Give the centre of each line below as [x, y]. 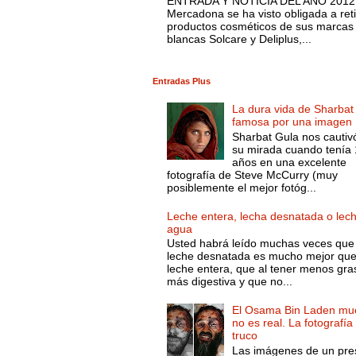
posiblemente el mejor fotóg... [241, 188]
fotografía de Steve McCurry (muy [252, 175]
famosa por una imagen [292, 122]
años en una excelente [290, 163]
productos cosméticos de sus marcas [260, 26]
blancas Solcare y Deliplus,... [239, 39]
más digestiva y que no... [229, 282]
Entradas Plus [182, 81]
